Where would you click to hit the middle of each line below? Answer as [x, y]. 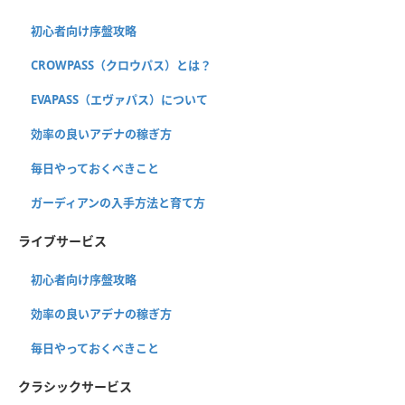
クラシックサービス [75, 386]
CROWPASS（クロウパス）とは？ [121, 65]
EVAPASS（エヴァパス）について [119, 99]
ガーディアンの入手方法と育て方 [118, 202]
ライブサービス [62, 240]
